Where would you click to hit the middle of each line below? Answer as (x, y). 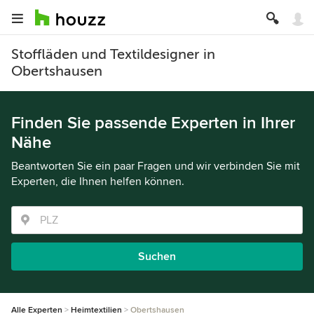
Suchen (157, 257)
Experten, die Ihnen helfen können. (98, 182)
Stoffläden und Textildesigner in (113, 54)
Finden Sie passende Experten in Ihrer (153, 123)
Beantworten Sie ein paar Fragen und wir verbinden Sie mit (156, 166)
